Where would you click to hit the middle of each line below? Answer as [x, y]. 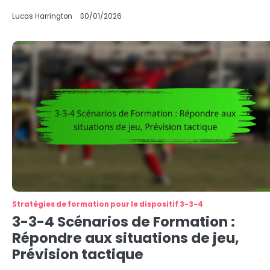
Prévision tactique [78, 254]
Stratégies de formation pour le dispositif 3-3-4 [108, 204]
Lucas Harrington [42, 16]
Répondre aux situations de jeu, [126, 238]
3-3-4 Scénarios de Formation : [124, 222]
